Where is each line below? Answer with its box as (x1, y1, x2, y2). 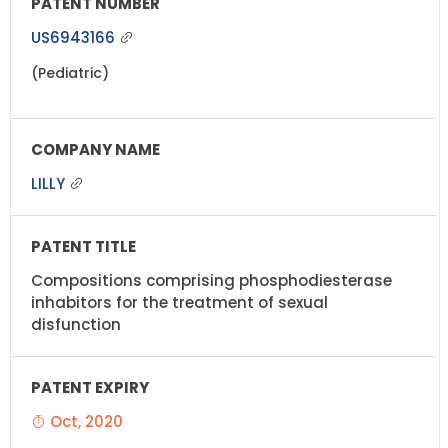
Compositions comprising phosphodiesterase (31, 269, 392, 291)
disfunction (31, 313, 121, 335)
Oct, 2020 (46, 410, 123, 432)
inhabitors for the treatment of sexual (31, 291, 328, 313)
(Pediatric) (31, 62, 109, 83)
